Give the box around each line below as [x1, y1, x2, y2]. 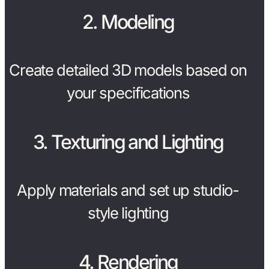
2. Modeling [82, 10, 174, 34]
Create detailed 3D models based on [9, 61, 247, 80]
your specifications [66, 83, 190, 103]
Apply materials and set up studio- [17, 181, 239, 200]
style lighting [88, 204, 169, 223]
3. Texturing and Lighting [32, 130, 223, 154]
